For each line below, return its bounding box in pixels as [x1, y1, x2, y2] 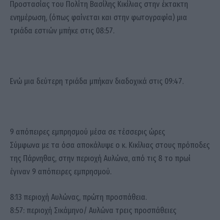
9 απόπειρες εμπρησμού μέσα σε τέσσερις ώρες [10, 127, 165, 137]
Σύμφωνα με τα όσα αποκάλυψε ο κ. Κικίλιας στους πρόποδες [10, 140, 210, 150]
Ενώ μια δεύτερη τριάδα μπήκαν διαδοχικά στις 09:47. [10, 77, 184, 86]
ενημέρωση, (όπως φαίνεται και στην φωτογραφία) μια [10, 13, 187, 23]
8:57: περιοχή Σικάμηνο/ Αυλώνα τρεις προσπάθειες [10, 205, 176, 215]
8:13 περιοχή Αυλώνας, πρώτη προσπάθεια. [10, 192, 147, 202]
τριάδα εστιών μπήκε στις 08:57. [10, 26, 114, 36]
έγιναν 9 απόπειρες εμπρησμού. [10, 167, 111, 177]
